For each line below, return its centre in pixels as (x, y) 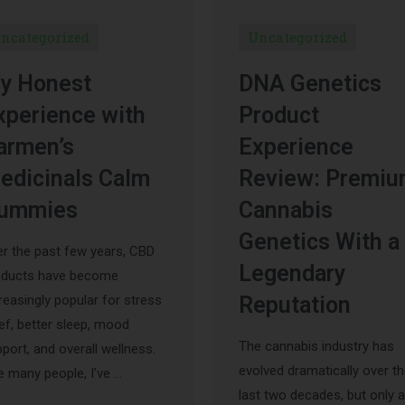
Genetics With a (319, 242)
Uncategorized (297, 38)
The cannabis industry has (316, 347)
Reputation (295, 306)
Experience (296, 147)
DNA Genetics (310, 84)
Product (279, 116)
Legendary (292, 274)
